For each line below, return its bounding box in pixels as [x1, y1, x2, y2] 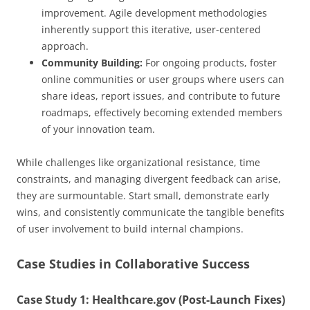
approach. [42, 39, 89, 53]
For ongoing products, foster [143, 56, 277, 70]
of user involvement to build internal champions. [17, 222, 244, 236]
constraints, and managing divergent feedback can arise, [17, 172, 281, 186]
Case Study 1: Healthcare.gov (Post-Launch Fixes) [17, 292, 285, 308]
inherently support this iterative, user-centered [42, 23, 261, 37]
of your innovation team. [42, 122, 155, 136]
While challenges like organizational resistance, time [17, 156, 260, 170]
